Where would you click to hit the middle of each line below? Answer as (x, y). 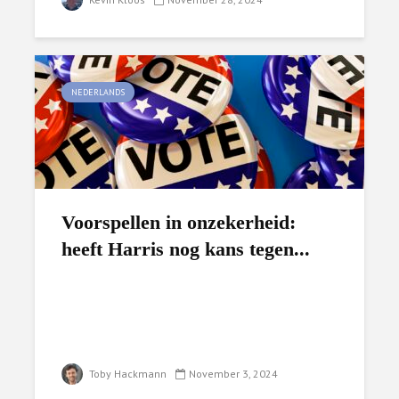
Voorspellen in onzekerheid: (179, 222)
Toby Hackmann (126, 374)
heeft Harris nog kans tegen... (186, 249)
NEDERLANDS (98, 92)
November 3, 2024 (233, 374)
